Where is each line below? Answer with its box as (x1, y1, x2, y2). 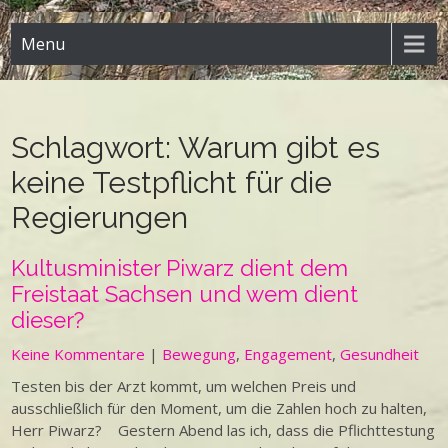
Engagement (244, 344, 333, 364)
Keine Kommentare (11, 344, 146, 364)
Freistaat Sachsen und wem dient (11, 281, 359, 307)
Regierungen (11, 200, 189, 235)
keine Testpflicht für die (11, 165, 333, 200)
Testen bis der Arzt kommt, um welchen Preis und (11, 376, 357, 396)
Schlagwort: (11, 130, 179, 165)
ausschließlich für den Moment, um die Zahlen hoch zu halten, (11, 398, 428, 418)
